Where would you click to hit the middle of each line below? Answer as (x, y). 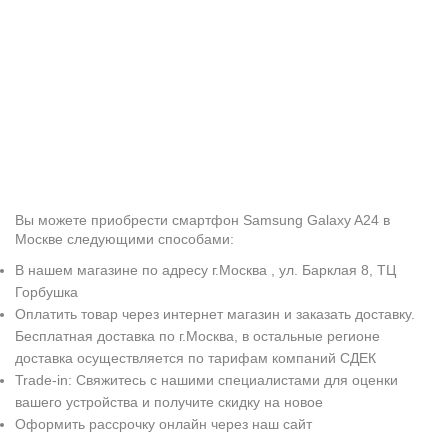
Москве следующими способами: (124, 239)
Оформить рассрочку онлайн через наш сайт (163, 424)
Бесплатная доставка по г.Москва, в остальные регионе (197, 336)
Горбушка (46, 292)
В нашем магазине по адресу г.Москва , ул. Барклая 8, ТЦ (205, 270)
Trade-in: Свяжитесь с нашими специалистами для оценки (206, 380)
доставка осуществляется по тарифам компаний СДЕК (195, 358)
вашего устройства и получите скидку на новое (169, 402)
